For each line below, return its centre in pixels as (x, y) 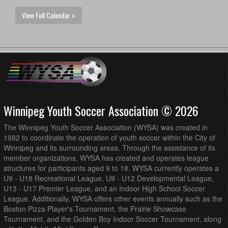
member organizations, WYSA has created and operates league (106, 158)
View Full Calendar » (49, 15)
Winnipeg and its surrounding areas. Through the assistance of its (109, 148)
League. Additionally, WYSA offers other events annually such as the (113, 199)
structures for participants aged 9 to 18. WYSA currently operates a (111, 168)
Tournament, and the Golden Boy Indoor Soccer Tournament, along (112, 219)
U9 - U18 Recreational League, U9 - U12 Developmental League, (109, 178)
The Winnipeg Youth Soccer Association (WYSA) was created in (106, 127)
